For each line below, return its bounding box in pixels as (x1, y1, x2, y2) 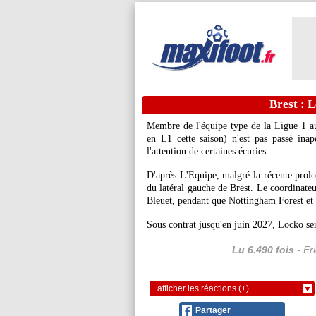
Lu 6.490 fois (231, 244, 294, 255)
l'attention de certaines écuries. (147, 146, 269, 157)
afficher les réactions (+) (157, 284, 249, 293)
